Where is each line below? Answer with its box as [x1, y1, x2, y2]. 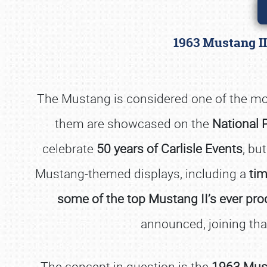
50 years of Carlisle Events [96, 140, 243, 157]
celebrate [42, 140, 97, 157]
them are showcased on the [55, 115, 212, 132]
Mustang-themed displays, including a [35, 165, 249, 182]
